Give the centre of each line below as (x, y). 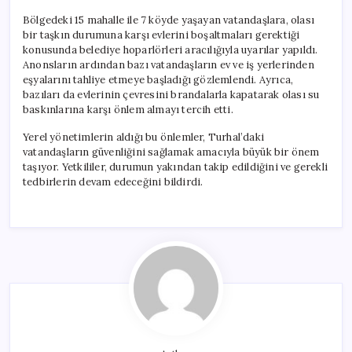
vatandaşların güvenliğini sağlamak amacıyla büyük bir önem (171, 152)
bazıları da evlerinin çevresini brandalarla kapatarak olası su (171, 94)
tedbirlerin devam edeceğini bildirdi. (113, 181)
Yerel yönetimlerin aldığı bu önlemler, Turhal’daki (143, 137)
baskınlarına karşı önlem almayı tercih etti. (128, 109)
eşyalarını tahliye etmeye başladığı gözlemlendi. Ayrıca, (158, 79)
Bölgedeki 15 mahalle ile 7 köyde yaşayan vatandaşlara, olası (169, 20)
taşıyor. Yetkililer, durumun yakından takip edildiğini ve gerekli (175, 167)
